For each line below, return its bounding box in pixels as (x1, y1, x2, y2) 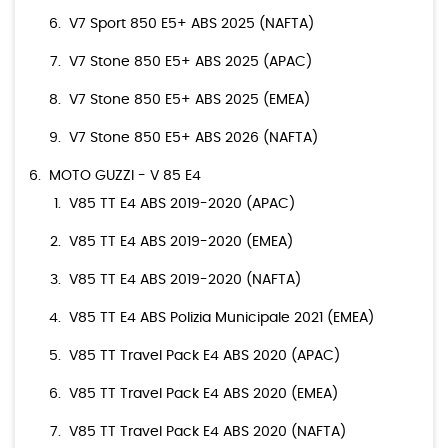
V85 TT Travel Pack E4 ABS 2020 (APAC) (69, 349, 340, 364)
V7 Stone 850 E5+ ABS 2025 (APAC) (69, 55, 312, 70)
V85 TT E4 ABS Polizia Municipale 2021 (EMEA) (69, 311, 374, 326)
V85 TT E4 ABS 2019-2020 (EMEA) (69, 235, 293, 250)
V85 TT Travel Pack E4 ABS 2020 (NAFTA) (69, 425, 346, 440)
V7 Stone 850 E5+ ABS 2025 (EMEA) (69, 93, 310, 108)
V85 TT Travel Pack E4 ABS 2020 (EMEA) (69, 387, 338, 402)
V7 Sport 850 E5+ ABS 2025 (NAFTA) (69, 17, 314, 32)
